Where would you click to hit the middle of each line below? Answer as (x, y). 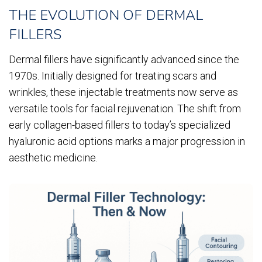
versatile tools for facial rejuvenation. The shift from (125, 109)
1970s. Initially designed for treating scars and (113, 76)
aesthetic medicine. (53, 158)
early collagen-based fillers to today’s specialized (120, 125)
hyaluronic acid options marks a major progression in (127, 142)
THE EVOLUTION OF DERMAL (106, 15)
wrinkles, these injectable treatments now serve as (123, 92)
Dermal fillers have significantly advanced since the (124, 60)
